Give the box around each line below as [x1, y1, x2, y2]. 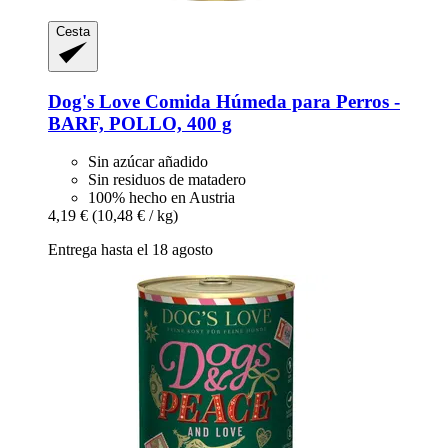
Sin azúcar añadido [88, 153, 208, 171]
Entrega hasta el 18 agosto [48, 241, 213, 259]
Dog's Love [48, 90, 140, 112]
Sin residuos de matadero [88, 171, 246, 189]
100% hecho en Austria [88, 189, 235, 207]
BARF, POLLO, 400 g [48, 112, 232, 134]
